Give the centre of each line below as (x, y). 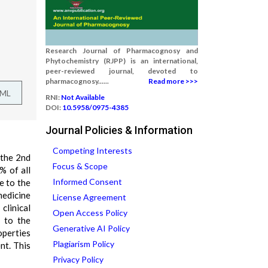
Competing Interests (92, 150)
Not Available (83, 97)
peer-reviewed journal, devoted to (122, 71)
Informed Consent (87, 182)
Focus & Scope (80, 166)
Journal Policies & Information (119, 130)
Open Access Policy (90, 213)
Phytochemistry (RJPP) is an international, (122, 61)
